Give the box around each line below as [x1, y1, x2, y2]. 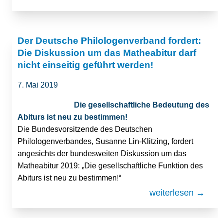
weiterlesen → [149, 187, 205, 198]
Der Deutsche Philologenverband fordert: [18, 35, 201, 46]
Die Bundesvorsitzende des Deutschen [18, 125, 152, 133]
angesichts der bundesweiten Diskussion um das [18, 149, 186, 158]
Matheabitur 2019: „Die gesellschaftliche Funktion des [18, 161, 203, 170]
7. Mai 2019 [18, 80, 58, 89]
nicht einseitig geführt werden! [18, 59, 153, 70]
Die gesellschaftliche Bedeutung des [74, 100, 209, 109]
